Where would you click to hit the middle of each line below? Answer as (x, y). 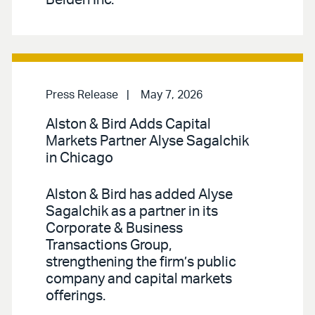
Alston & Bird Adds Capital (128, 124)
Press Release (82, 95)
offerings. (76, 296)
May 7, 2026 (172, 95)
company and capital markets (139, 279)
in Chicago (79, 158)
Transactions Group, (109, 245)
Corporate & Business (114, 228)
